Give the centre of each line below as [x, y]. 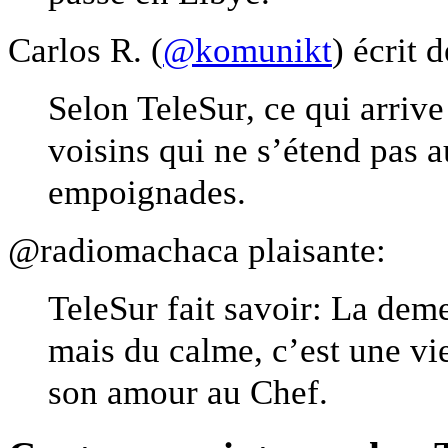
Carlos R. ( [85, 49]
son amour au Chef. [188, 391]
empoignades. [147, 191]
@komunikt [247, 49]
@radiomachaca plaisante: [197, 249]
